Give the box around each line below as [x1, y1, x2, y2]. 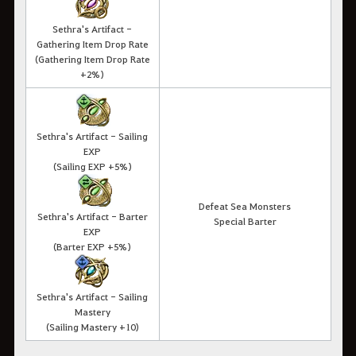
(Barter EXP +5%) [53, 239, 131, 253]
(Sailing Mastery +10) [45, 319, 139, 333]
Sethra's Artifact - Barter [37, 209, 148, 222]
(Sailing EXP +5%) [52, 159, 132, 172]
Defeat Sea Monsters [199, 199, 291, 212]
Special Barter [213, 214, 277, 227]
